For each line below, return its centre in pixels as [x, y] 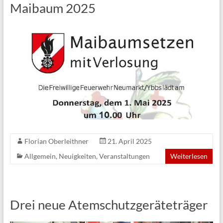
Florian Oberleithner [56, 141]
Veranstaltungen [124, 156]
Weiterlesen [189, 156]
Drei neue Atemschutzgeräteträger [109, 205]
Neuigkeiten [77, 156]
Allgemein [40, 156]
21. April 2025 [129, 141]
